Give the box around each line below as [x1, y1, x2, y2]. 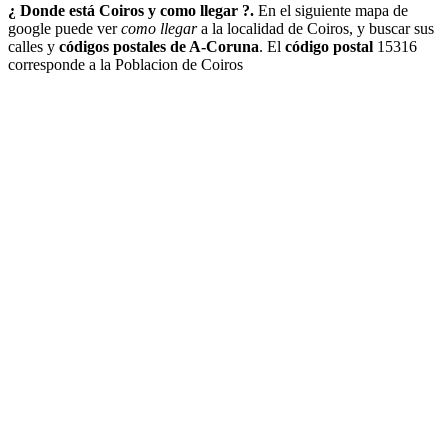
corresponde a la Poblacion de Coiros [8, 56, 243, 74]
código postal [285, 38, 373, 56]
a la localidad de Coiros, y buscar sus [197, 20, 434, 38]
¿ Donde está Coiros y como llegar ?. [8, 2, 254, 20]
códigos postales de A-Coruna [59, 38, 259, 56]
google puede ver [8, 20, 121, 38]
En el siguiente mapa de [254, 2, 408, 20]
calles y [8, 38, 59, 56]
